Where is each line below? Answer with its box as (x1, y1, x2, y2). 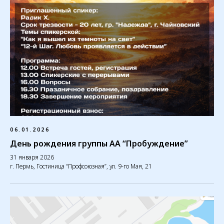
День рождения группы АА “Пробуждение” (10, 138, 188, 149)
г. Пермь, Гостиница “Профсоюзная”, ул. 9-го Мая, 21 (10, 162, 152, 170)
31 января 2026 (10, 153, 54, 161)
